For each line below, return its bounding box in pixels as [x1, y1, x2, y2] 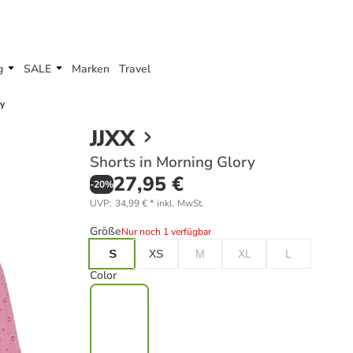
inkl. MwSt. [157, 197, 204, 210]
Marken [72, 61, 110, 76]
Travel [119, 61, 150, 76]
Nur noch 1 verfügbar [121, 225, 211, 238]
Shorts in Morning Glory [90, 152, 255, 173]
